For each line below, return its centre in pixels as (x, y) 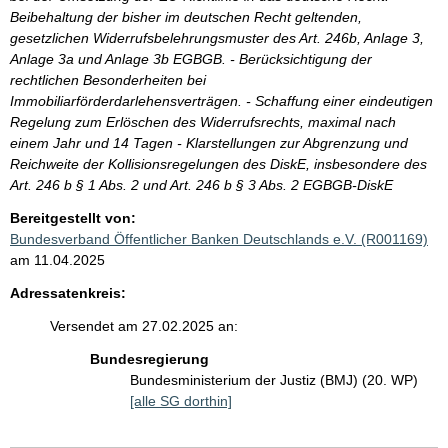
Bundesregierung (149, 359)
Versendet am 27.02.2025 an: (144, 326)
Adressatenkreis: (68, 293)
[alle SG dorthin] (181, 401)
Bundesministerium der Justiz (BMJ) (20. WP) (274, 380)
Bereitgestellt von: (73, 218)
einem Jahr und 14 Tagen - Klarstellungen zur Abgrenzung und (209, 143)
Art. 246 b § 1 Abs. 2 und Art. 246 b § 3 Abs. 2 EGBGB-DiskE (201, 185)
